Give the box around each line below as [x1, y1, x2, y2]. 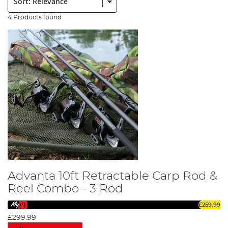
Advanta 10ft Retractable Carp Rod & [8, 169, 217, 182]
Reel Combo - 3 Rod [8, 182, 123, 195]
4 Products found [8, 14, 62, 20]
